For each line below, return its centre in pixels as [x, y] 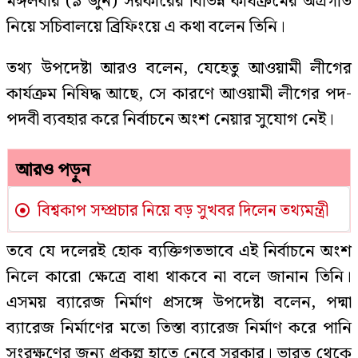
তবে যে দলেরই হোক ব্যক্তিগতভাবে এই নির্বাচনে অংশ [179, 252]
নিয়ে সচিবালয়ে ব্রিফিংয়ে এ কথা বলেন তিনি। [146, 27]
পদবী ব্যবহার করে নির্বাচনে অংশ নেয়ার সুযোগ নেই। [170, 120]
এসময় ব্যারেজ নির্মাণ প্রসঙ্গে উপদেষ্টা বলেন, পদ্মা [179, 303]
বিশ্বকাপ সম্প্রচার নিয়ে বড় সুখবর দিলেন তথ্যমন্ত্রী [181, 211]
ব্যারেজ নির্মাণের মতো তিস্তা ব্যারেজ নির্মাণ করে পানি [179, 328]
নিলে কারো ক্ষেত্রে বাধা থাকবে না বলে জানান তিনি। [179, 277]
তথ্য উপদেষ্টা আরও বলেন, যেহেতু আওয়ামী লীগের [179, 69]
